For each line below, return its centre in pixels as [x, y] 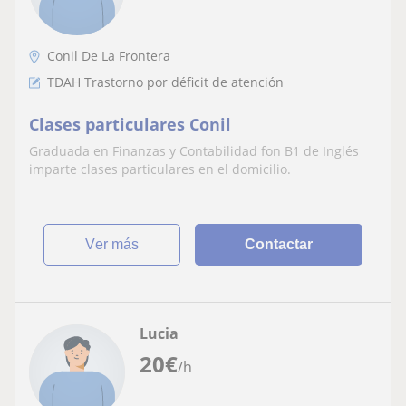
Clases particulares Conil [130, 124]
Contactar [279, 244]
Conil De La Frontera [109, 55]
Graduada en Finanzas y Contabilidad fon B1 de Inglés [194, 150]
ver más [117, 244]
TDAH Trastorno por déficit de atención [165, 82]
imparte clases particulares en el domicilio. [160, 169]
